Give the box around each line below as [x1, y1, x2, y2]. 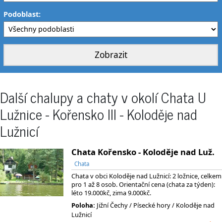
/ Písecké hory [129, 200, 170, 210]
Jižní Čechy [95, 200, 129, 210]
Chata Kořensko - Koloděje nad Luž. [71, 146, 215, 158]
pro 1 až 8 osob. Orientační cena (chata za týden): [71, 180, 215, 189]
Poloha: [71, 200, 95, 210]
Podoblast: [3, 9, 41, 19]
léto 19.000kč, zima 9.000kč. [71, 188, 151, 198]
